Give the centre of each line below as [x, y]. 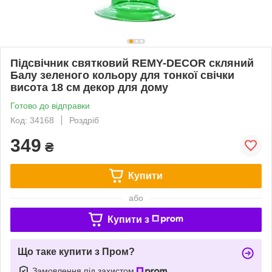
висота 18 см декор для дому [89, 87]
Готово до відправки [50, 105]
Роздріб [84, 120]
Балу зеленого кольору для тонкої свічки [122, 75]
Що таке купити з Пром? [76, 251]
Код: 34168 [32, 120]
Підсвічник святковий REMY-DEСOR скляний [132, 63]
